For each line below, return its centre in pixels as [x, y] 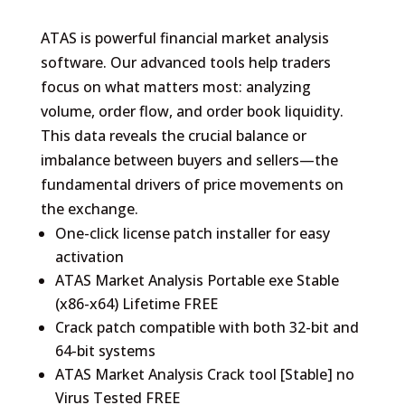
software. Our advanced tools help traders [185, 62]
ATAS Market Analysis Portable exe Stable [197, 280]
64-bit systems [105, 350]
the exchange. [89, 208]
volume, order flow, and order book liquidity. [192, 111]
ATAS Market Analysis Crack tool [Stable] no [204, 374]
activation [89, 256]
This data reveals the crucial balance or [173, 135]
